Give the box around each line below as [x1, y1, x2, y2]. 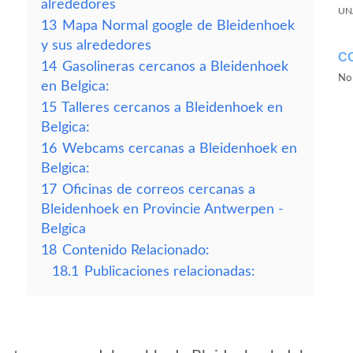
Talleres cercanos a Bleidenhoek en [61, 101, 283, 114]
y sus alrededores [41, 39, 151, 52]
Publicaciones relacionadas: [84, 265, 255, 278]
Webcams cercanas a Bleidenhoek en [62, 142, 297, 155]
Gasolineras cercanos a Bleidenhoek [62, 60, 288, 73]
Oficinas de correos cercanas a [62, 183, 255, 196]
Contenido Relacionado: [62, 243, 210, 257]
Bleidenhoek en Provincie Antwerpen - [41, 203, 284, 216]
